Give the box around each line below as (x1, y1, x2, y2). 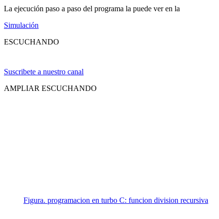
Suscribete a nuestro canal (4, 67, 84, 76)
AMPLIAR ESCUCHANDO (4, 84, 97, 92)
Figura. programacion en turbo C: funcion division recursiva (23, 196, 208, 204)
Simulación (4, 21, 39, 29)
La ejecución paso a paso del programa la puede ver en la (4, 4, 180, 13)
